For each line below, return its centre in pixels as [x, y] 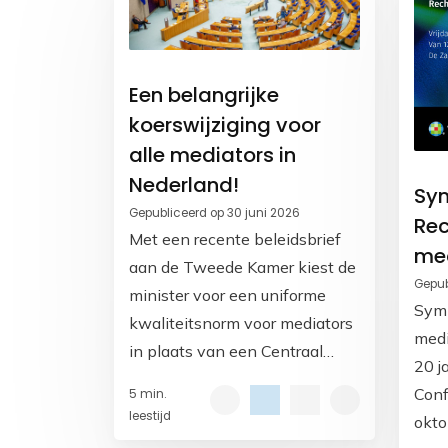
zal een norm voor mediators [233, 406]
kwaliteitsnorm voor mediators [241, 322]
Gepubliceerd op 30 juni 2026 [214, 212]
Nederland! [184, 184]
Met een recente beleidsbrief [235, 238]
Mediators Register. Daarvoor [235, 378]
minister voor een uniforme [227, 294]
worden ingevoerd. [197, 434]
